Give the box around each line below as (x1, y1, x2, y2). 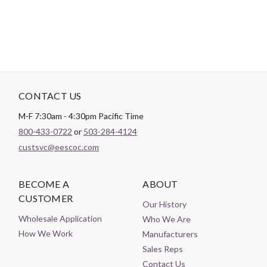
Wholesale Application (18, 213, 102, 223)
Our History (142, 198, 187, 209)
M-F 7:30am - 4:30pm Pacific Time (18, 110, 144, 121)
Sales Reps (142, 243, 184, 254)
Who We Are (142, 213, 191, 224)
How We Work (18, 228, 73, 238)
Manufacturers (142, 228, 198, 239)
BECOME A (18, 178, 69, 190)
